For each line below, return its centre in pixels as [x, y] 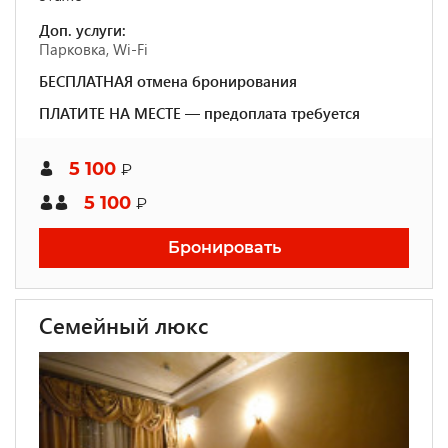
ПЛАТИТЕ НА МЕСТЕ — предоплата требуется [199, 113]
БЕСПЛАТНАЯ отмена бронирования [168, 81]
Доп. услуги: [82, 30]
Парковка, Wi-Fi [93, 49]
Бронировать [224, 247]
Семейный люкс [123, 325]
